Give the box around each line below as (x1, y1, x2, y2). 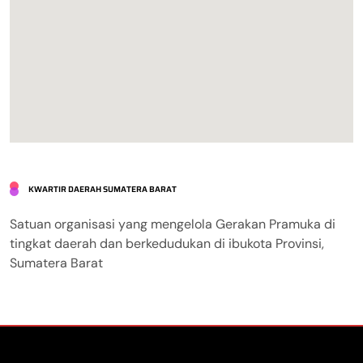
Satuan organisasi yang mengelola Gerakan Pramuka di (10, 216, 335, 233)
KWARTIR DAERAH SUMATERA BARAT (28, 183, 177, 196)
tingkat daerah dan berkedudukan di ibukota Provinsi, (10, 235, 324, 253)
